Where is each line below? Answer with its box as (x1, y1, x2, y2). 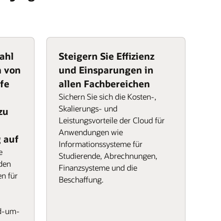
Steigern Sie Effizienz (59, 50, 154, 62)
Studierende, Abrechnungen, (59, 150, 157, 161)
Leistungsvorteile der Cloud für (59, 115, 165, 125)
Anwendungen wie (59, 127, 123, 137)
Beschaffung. (59, 174, 104, 184)
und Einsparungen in (59, 64, 153, 76)
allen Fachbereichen (59, 77, 150, 90)
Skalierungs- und (59, 103, 117, 113)
